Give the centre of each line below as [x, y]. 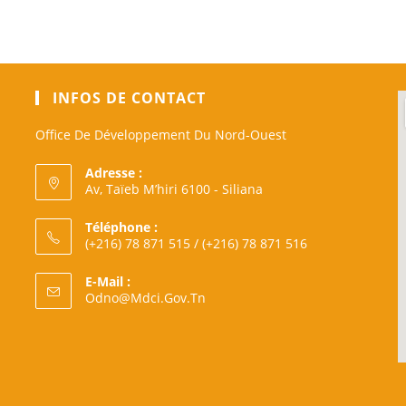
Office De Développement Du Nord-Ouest [160, 135]
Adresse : [113, 173]
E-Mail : [107, 282]
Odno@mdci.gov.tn [145, 298]
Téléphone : [121, 227]
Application [239, 346]
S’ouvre [226, 297]
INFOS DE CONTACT [129, 98]
